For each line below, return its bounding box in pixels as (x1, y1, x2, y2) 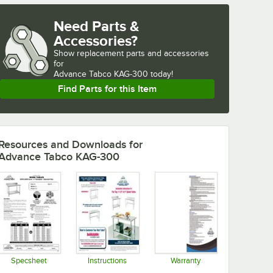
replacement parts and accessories (77, 49, 209, 58)
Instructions (88, 256, 127, 266)
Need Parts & (54, 18, 140, 35)
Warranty (170, 256, 200, 266)
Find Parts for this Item (58, 83, 157, 95)
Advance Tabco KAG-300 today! (54, 69, 173, 79)
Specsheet (11, 256, 48, 266)
